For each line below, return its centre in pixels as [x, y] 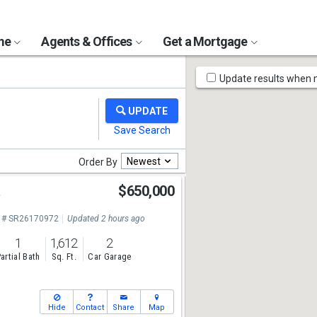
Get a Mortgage [206, 41]
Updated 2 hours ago [106, 219]
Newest [144, 161]
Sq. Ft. [64, 257]
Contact [90, 307]
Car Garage [110, 257]
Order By [98, 162]
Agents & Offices [88, 41]
